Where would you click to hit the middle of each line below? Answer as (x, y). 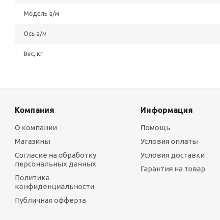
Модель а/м (41, 13)
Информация (166, 110)
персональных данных (55, 164)
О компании (36, 127)
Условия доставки (172, 155)
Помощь (155, 127)
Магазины (32, 141)
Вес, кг (33, 54)
